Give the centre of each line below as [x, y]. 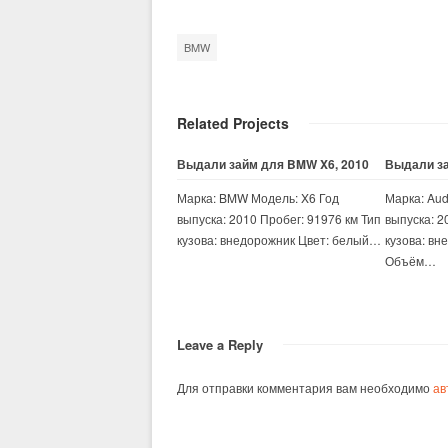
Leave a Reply [220, 344]
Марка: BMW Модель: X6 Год [258, 197]
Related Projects [233, 123]
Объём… [410, 260]
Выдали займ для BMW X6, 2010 [273, 164]
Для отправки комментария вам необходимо [305, 387]
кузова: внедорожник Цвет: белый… [279, 239]
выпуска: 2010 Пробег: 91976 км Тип [279, 218]
